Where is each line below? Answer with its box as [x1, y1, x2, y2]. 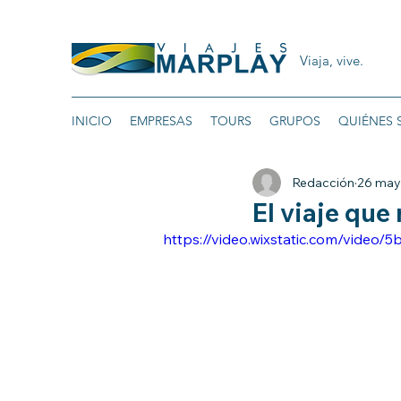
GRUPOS [269, 113, 320, 129]
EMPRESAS [130, 113, 192, 129]
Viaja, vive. [300, 52, 363, 69]
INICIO [72, 113, 112, 129]
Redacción [292, 174, 354, 191]
